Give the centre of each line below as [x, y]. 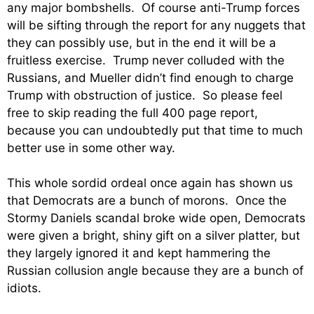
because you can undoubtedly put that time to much [155, 130]
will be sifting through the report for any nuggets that [156, 25]
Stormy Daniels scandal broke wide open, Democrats [156, 218]
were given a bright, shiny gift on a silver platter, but [153, 236]
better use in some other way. [91, 148]
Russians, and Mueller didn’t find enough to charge [150, 77]
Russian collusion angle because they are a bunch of [155, 271]
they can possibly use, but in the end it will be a [142, 42]
